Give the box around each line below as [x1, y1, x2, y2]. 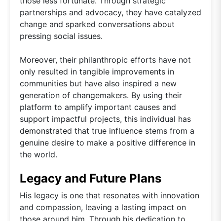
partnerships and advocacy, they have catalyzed [20, 7, 201, 17]
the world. [20, 149, 57, 159]
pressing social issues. [20, 31, 103, 41]
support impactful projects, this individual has [20, 113, 191, 124]
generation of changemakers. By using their [20, 90, 182, 100]
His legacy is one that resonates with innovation [20, 190, 199, 200]
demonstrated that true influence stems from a [20, 125, 194, 136]
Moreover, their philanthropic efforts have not [20, 54, 191, 65]
